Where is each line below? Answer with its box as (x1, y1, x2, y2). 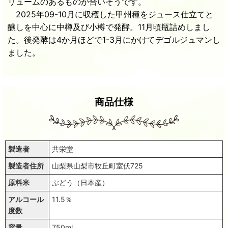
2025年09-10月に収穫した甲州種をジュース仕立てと (8, 9, 213, 20)
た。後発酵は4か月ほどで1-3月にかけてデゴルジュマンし (8, 35, 220, 45)
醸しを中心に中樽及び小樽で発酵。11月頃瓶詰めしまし (8, 22, 210, 33)
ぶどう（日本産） (52, 178, 109, 187)
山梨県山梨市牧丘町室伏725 (52, 161, 143, 170)
